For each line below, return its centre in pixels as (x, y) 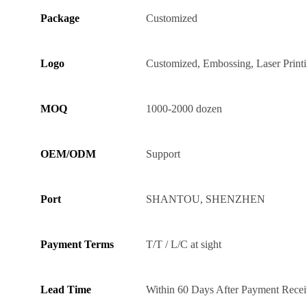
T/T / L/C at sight (184, 245)
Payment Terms (77, 245)
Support (163, 154)
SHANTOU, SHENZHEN (206, 199)
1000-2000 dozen (184, 109)
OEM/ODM (68, 154)
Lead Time (66, 290)
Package (60, 19)
